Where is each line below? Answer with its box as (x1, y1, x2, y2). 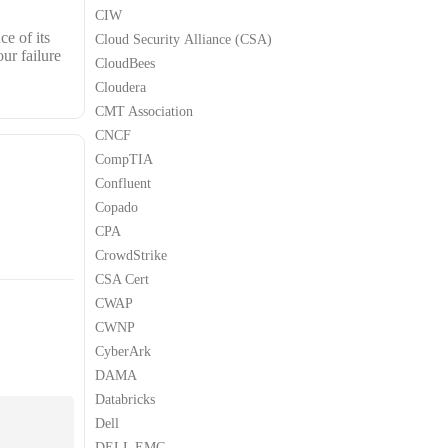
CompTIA (95, 151, 153, 167)
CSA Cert (95, 271, 149, 287)
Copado (95, 199, 138, 215)
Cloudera (95, 79, 146, 95)
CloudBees (95, 55, 155, 71)
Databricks (95, 391, 155, 407)
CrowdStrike (95, 247, 167, 263)
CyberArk (95, 343, 151, 359)
